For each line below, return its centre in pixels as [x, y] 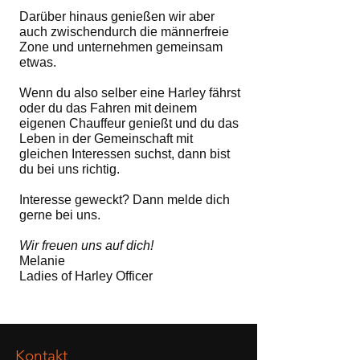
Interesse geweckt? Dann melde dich [125, 200]
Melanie [42, 261]
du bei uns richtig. [70, 169]
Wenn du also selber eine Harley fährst [130, 93]
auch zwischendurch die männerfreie [124, 32]
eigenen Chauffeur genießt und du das [129, 123]
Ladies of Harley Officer [86, 276]
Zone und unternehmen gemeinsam [121, 47]
